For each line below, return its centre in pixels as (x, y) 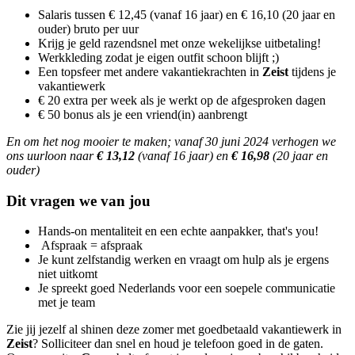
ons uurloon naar (52, 155)
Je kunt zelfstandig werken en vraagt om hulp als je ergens (183, 260)
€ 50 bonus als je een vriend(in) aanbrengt (144, 114)
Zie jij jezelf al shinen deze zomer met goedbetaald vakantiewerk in (174, 330)
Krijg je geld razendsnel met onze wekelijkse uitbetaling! (179, 43)
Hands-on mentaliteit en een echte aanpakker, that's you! (178, 231)
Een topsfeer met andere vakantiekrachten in (149, 71)
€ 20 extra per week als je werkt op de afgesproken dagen (182, 100)
